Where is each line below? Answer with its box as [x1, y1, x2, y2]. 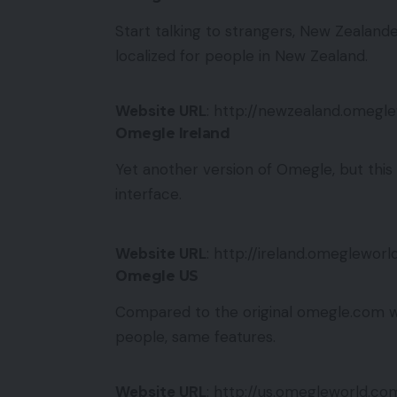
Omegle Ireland [115, 125, 230, 143]
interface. [115, 184, 182, 205]
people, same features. [115, 326, 276, 346]
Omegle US [115, 267, 198, 284]
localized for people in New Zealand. [115, 46, 368, 66]
